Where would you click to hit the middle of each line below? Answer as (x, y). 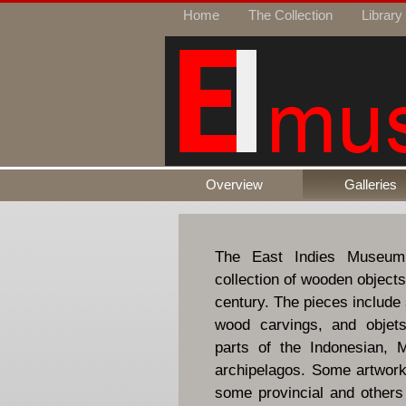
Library (382, 15)
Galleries (371, 184)
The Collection (290, 15)
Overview (234, 184)
